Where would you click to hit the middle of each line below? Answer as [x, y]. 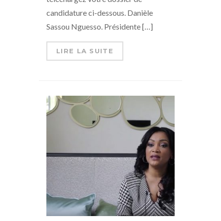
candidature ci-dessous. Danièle [100, 12]
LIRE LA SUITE [85, 51]
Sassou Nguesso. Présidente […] [100, 26]
